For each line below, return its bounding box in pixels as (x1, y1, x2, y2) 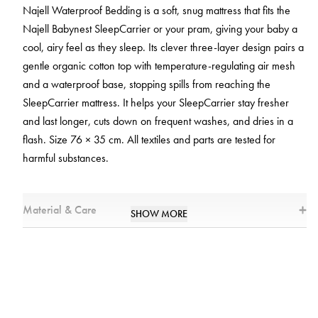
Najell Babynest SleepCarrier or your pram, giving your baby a (23, 21, 297, 37)
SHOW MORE (131, 207, 187, 221)
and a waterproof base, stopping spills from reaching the (23, 77, 270, 92)
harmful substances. (23, 150, 109, 166)
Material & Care (23, 202, 97, 218)
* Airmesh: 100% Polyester (23, 270, 126, 283)
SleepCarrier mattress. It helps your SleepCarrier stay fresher (23, 95, 289, 111)
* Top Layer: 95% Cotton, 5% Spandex (23, 253, 170, 267)
